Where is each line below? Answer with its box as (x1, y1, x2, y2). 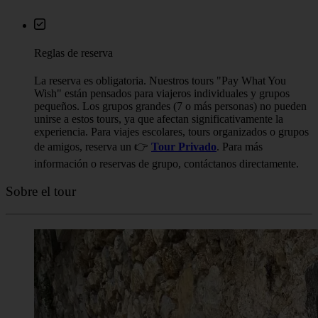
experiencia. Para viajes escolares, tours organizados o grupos (34, 126, 309, 138)
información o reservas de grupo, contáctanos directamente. (34, 158, 299, 170)
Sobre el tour (6, 183, 76, 199)
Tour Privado (151, 141, 216, 153)
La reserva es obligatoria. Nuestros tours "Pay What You (34, 75, 286, 87)
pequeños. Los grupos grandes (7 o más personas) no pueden (34, 100, 307, 113)
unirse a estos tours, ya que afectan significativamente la (34, 113, 283, 126)
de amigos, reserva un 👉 (34, 141, 151, 153)
